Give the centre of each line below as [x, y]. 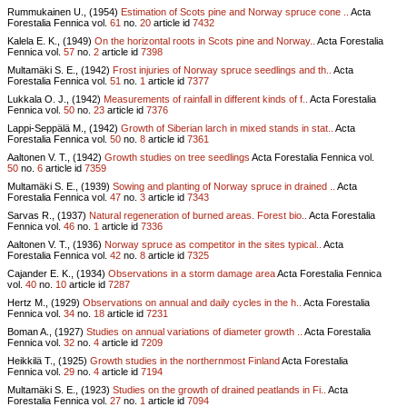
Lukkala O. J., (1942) [55, 99]
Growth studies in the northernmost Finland [185, 360]
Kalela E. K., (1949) [51, 40]
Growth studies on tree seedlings [177, 157]
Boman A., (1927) [47, 331]
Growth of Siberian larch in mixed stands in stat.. [227, 128]
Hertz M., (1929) [45, 302]
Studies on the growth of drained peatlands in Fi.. [219, 389]
